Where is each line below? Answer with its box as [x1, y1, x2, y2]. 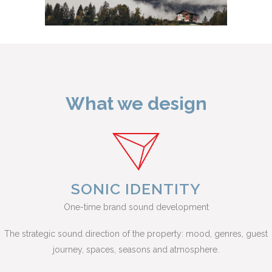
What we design [65, 93, 207, 115]
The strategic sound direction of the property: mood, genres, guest [4, 229, 268, 239]
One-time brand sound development [63, 202, 209, 212]
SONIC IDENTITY [71, 180, 201, 199]
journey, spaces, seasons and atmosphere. [53, 245, 219, 255]
